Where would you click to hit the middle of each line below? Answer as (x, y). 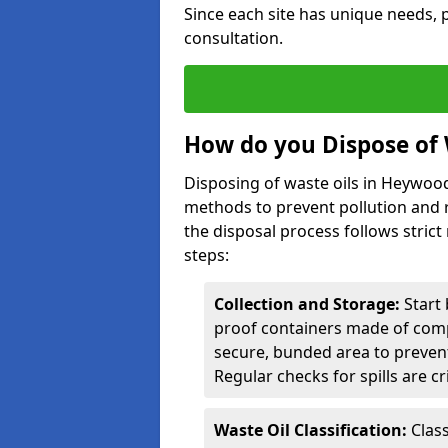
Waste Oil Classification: (310, 430)
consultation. (233, 38)
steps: (206, 255)
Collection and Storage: (307, 304)
